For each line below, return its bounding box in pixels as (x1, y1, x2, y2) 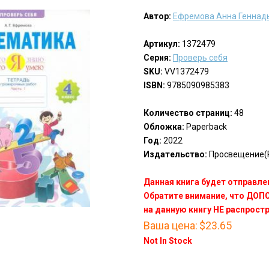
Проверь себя (172, 53, 228, 63)
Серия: (143, 53, 171, 63)
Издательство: (143, 150, 207, 160)
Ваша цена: (143, 219, 198, 232)
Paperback (184, 122, 227, 132)
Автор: (143, 11, 171, 22)
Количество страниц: (143, 108, 232, 118)
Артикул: (143, 39, 180, 49)
